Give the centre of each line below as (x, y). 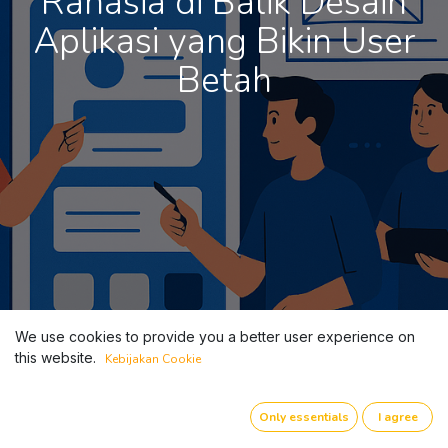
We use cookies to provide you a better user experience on (215, 337)
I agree (397, 417)
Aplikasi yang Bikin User (224, 42)
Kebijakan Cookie (153, 359)
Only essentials (304, 417)
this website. (55, 358)
